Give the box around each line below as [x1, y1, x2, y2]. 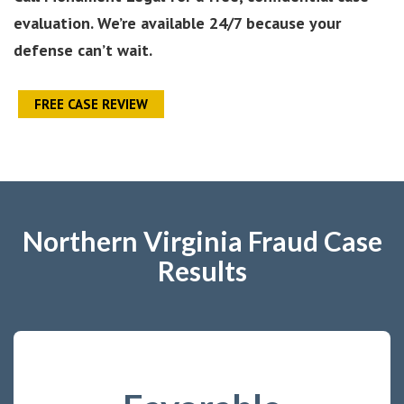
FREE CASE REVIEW [34, 95, 148, 113]
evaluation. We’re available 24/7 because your [14, 12, 341, 33]
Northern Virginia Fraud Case [22, 224, 382, 257]
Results [157, 253, 247, 287]
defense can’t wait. [14, 39, 152, 60]
